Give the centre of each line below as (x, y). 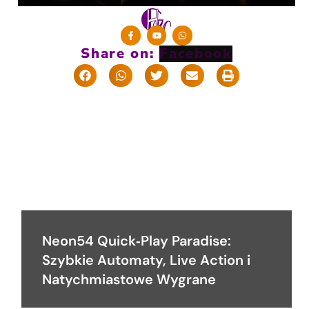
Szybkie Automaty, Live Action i (146, 260)
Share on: (154, 53)
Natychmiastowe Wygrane (129, 280)
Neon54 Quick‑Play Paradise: (137, 241)
